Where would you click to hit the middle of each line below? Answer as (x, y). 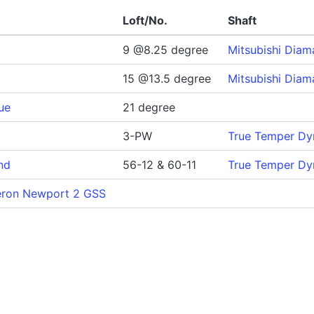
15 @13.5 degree (167, 78)
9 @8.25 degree (165, 50)
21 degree (149, 107)
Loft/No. (145, 20)
